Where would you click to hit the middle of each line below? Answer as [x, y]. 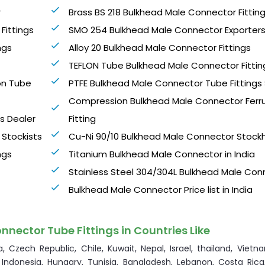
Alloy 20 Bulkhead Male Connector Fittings [160, 48]
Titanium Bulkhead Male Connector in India [162, 154]
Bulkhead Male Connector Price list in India [161, 190]
